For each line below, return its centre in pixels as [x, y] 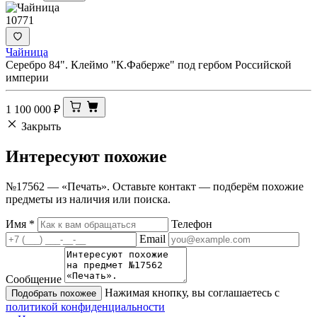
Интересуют [55, 157]
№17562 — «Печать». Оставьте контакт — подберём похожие [155, 187]
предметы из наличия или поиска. [88, 200]
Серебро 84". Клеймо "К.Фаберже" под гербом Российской [149, 65]
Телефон [192, 224]
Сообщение [34, 279]
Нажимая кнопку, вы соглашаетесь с [192, 293]
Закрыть [41, 127]
